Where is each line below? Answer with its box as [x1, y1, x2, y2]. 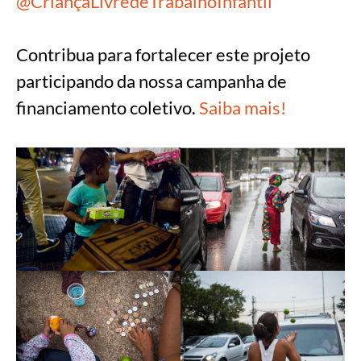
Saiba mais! [199, 97, 287, 119]
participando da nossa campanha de [16, 70, 287, 93]
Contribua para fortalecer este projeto [16, 44, 310, 66]
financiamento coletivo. [16, 97, 199, 119]
